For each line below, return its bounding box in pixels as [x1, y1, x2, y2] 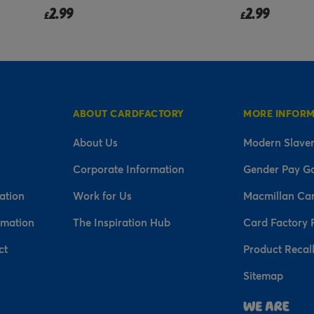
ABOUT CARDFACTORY [72, 106, 184, 120]
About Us [72, 135, 118, 149]
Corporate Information [72, 161, 184, 176]
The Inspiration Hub [72, 214, 170, 229]
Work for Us [72, 188, 132, 203]
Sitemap [243, 268, 284, 282]
